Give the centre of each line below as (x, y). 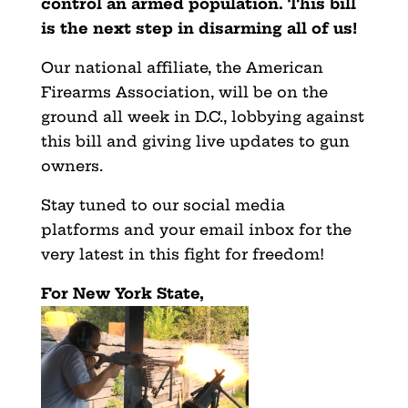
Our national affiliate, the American (182, 67)
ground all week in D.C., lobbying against (202, 116)
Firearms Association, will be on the (184, 92)
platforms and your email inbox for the (196, 229)
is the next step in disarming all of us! (199, 28)
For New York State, (122, 293)
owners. (71, 165)
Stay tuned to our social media (163, 204)
